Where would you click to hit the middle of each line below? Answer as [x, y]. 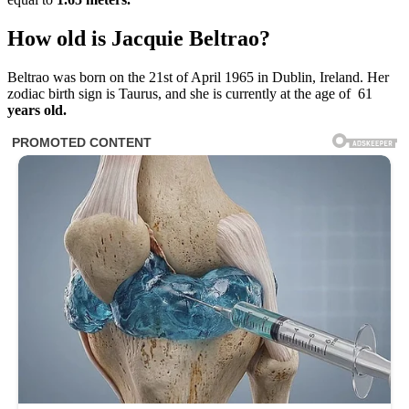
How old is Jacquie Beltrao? [139, 38]
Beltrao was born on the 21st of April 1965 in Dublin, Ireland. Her [198, 77]
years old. [37, 110]
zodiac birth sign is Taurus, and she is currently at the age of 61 [190, 93]
